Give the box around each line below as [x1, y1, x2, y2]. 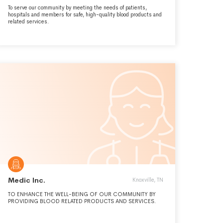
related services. [8, 18, 49, 25]
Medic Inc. [8, 176, 45, 185]
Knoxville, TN [132, 176, 163, 183]
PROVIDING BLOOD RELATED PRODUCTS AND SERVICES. [8, 198, 156, 205]
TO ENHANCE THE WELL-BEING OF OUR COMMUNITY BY [8, 191, 156, 198]
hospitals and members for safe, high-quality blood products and [8, 11, 162, 18]
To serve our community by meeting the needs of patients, [8, 4, 147, 11]
